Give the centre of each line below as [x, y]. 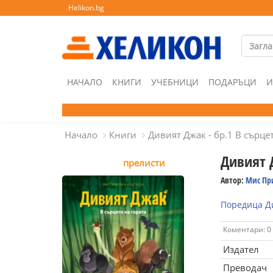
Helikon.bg [86, 8]
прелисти [144, 163]
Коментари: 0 [247, 229]
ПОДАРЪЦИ [232, 82]
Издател [241, 249]
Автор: [233, 180]
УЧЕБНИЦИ [175, 82]
